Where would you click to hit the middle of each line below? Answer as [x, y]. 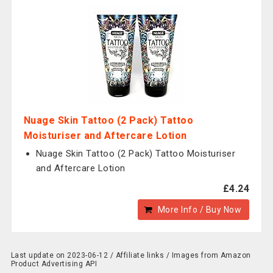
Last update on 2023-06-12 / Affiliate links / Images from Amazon [131, 255]
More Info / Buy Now [200, 210]
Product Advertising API [54, 264]
